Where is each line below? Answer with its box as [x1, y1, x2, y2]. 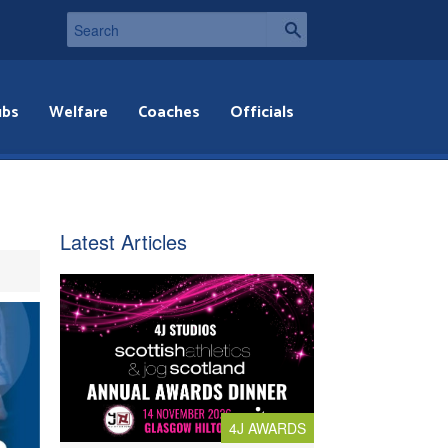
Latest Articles [60, 227, 187, 256]
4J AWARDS [229, 418, 306, 439]
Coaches [138, 99, 201, 126]
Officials [230, 99, 295, 126]
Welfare [49, 99, 109, 126]
